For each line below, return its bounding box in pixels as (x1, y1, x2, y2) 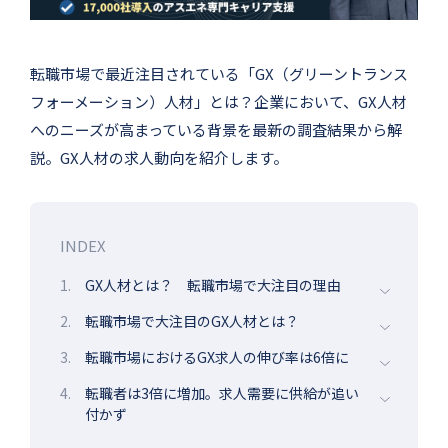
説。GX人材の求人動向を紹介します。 (30, 147, 288, 169)
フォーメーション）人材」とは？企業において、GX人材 (30, 91, 407, 113)
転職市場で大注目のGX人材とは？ (85, 311, 299, 332)
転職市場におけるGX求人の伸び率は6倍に (85, 347, 349, 368)
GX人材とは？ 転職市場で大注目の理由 (85, 275, 341, 296)
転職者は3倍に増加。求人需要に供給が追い (85, 383, 359, 404)
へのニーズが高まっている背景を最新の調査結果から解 (30, 119, 402, 141)
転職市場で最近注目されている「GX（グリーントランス (30, 63, 408, 85)
